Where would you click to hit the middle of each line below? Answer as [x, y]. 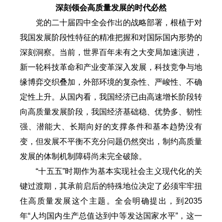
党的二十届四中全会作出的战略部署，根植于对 [119, 22]
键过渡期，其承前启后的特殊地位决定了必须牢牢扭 [111, 186]
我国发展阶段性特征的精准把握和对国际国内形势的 [111, 37]
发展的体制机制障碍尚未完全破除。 [83, 156]
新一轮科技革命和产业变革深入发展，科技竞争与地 [111, 67]
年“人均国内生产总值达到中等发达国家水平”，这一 [111, 216]
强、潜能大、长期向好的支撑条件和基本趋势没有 [111, 126]
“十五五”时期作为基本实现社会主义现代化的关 [119, 171]
